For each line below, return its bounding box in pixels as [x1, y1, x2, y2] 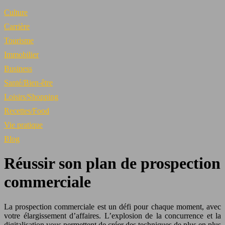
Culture [4, 8, 28, 17]
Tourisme [4, 36, 34, 45]
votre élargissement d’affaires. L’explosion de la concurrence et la [4, 211, 221, 220]
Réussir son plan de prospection [4, 154, 220, 173]
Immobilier [4, 50, 39, 59]
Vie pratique [4, 121, 43, 129]
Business [4, 64, 32, 73]
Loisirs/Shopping [4, 92, 58, 101]
